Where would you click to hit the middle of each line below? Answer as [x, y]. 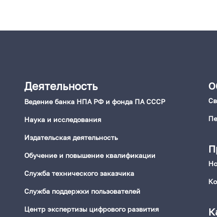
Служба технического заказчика [79, 173]
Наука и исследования [63, 119]
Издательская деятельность [71, 137]
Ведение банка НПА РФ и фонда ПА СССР [95, 101]
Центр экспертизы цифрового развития [92, 209]
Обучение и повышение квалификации [90, 155]
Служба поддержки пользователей [82, 191]
